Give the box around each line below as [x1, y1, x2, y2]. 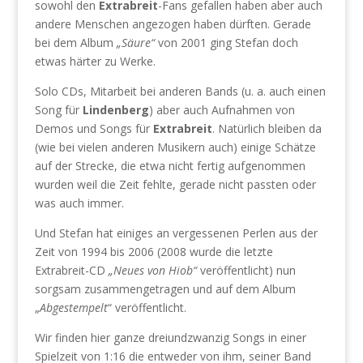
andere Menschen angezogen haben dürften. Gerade [34, 16, 311, 32]
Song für [34, 102, 83, 117]
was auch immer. [34, 195, 124, 211]
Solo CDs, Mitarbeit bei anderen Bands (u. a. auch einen [34, 83, 326, 99]
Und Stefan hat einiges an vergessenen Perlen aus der [34, 225, 318, 241]
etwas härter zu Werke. [34, 53, 156, 69]
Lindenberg [82, 102, 149, 117]
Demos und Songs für [34, 121, 153, 136]
